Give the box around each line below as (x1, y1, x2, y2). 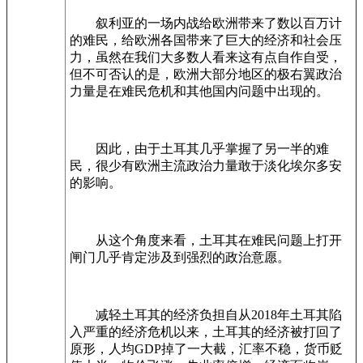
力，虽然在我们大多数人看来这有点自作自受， (70, 50, 342, 64)
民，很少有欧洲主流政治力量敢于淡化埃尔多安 (70, 159, 342, 173)
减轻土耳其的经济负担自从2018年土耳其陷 (70, 308, 342, 322)
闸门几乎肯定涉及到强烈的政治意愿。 (70, 250, 290, 264)
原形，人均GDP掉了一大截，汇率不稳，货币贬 (70, 342, 343, 356)
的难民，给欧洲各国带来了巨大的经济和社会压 (70, 33, 342, 47)
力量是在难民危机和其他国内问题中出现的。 (70, 84, 329, 98)
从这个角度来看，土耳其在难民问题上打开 (70, 233, 342, 247)
